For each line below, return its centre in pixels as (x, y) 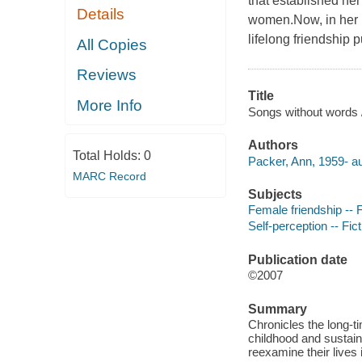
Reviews (107, 75)
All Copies (112, 44)
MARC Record (109, 177)
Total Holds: (108, 156)
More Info (110, 105)
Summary (277, 309)
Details (101, 15)
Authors (273, 145)
